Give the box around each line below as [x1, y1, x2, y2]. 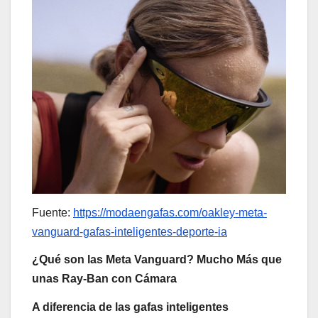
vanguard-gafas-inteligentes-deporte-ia [32, 225, 227, 238]
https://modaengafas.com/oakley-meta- [73, 206, 267, 219]
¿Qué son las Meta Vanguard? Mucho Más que [32, 253, 282, 266]
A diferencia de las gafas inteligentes [32, 301, 229, 314]
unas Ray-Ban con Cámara [32, 273, 177, 285]
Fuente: [32, 206, 73, 219]
